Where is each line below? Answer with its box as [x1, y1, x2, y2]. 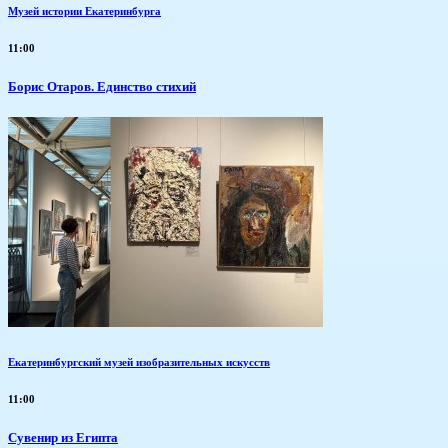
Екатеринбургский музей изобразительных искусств [8, 355, 270, 368]
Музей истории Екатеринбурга [8, 4, 161, 17]
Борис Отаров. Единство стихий [8, 78, 196, 94]
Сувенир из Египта [8, 429, 118, 445]
